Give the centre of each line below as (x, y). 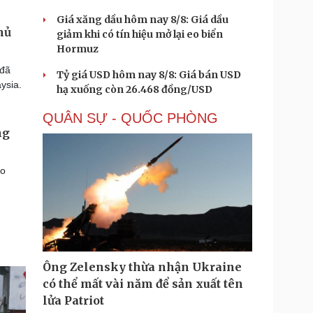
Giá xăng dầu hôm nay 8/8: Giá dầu (143, 20)
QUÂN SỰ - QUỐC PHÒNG (130, 118)
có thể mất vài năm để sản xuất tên (143, 284)
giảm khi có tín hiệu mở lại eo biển (140, 34)
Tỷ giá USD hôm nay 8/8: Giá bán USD (149, 75)
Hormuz (78, 49)
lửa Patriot (73, 300)
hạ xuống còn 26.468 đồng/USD (134, 89)
